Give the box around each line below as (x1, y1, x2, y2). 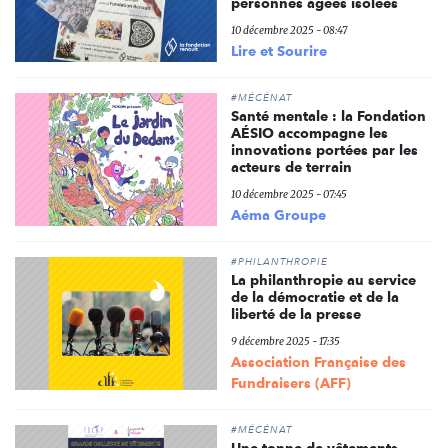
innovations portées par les (230, 142, 418, 159)
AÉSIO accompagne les (230, 125, 388, 142)
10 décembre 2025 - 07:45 (230, 188, 347, 202)
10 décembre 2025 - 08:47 (230, 24, 347, 38)
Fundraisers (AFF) (230, 375, 351, 392)
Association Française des (230, 354, 406, 371)
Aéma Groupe (230, 207, 326, 224)
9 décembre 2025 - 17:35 (230, 335, 340, 349)
